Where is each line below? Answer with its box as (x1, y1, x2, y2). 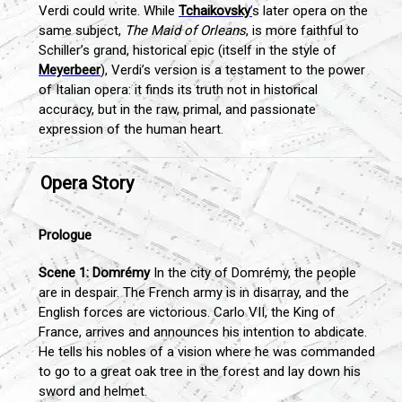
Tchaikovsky (179, 2, 250, 19)
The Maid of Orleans (125, 22, 246, 39)
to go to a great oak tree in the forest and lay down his (39, 363, 361, 380)
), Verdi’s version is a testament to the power (100, 61, 365, 78)
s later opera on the (252, 2, 368, 19)
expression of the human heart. (39, 120, 223, 137)
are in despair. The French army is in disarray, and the (39, 284, 349, 301)
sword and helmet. (39, 382, 147, 399)
